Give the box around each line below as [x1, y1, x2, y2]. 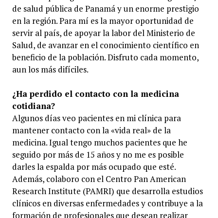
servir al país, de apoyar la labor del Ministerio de [12, 27, 195, 38]
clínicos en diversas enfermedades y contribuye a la [12, 198, 203, 209]
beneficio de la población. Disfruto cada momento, [12, 51, 199, 63]
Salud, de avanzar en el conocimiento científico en [12, 39, 199, 51]
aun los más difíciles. [12, 63, 89, 75]
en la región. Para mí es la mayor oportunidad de [12, 15, 194, 26]
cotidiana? [12, 100, 55, 112]
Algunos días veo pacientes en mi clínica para [12, 112, 181, 124]
